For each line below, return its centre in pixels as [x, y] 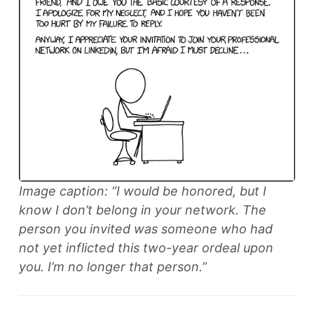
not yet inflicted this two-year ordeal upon [146, 248]
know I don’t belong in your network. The [143, 210]
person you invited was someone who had [146, 229]
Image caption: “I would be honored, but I [143, 191]
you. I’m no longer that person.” [113, 267]
